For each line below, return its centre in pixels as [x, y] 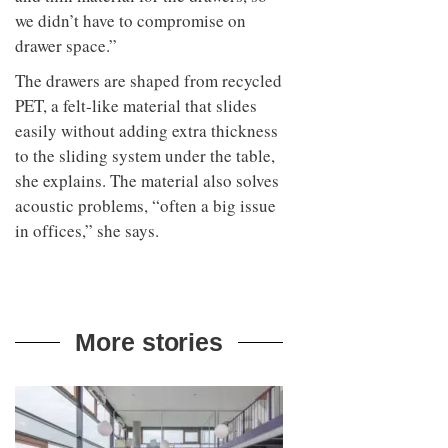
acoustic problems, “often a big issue [145, 206]
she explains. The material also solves [147, 181]
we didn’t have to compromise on [130, 21]
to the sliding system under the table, [145, 156]
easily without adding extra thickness [146, 131]
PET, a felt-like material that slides [136, 106]
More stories [149, 342]
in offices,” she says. [87, 231]
